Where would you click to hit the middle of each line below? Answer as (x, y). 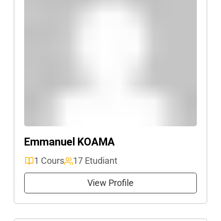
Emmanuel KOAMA (70, 142)
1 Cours (49, 161)
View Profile (110, 183)
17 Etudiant (95, 161)
